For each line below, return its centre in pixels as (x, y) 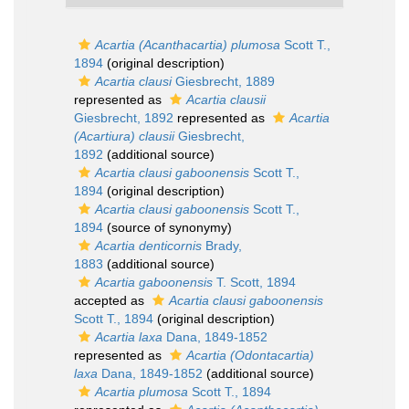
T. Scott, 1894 (254, 282)
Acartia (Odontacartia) (250, 355)
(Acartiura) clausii (124, 136)
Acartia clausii (226, 100)
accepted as (111, 300)
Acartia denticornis (148, 246)
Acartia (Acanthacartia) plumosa (188, 45)
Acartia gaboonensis (154, 282)
